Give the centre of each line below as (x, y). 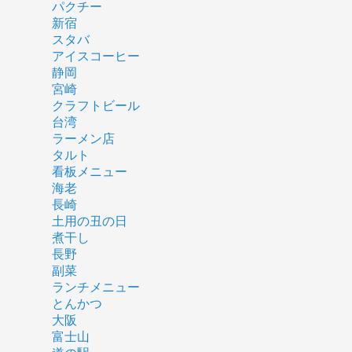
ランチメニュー (95, 287)
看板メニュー (89, 171)
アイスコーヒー (95, 56)
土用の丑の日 (89, 221)
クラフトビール (95, 105)
